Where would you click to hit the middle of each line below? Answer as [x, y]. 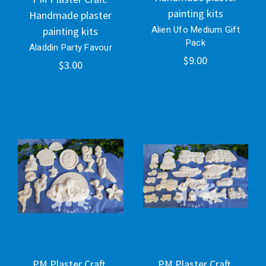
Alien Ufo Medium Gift [195, 29]
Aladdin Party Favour [70, 47]
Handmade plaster [71, 15]
